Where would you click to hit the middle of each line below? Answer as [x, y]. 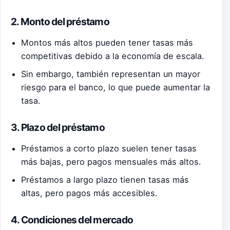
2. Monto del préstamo [60, 21]
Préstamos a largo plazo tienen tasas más [105, 180]
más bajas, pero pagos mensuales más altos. [111, 162]
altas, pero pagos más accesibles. [90, 193]
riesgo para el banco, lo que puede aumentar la [116, 88]
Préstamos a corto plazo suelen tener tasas [109, 149]
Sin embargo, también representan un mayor [111, 74]
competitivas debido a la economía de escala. [113, 56]
